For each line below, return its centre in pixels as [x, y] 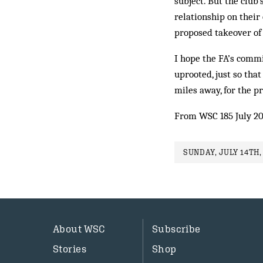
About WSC [79, 229]
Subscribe [176, 229]
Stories [70, 249]
